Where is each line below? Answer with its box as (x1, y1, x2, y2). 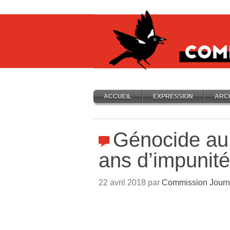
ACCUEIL (104, 93, 131, 100)
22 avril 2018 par (99, 178, 162, 187)
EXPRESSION (153, 93, 193, 100)
